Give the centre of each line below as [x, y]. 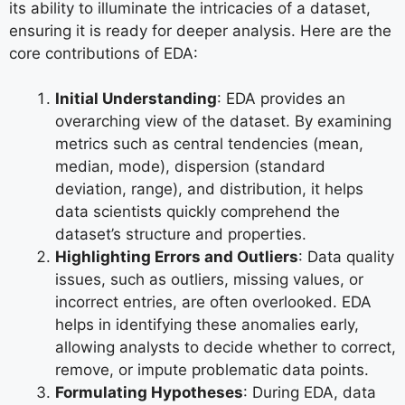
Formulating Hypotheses [149, 392]
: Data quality [346, 257]
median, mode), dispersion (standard [190, 166]
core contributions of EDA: [104, 53]
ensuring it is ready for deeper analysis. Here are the [200, 30]
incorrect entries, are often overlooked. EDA [213, 302]
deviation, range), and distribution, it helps [209, 189]
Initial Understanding [136, 99]
